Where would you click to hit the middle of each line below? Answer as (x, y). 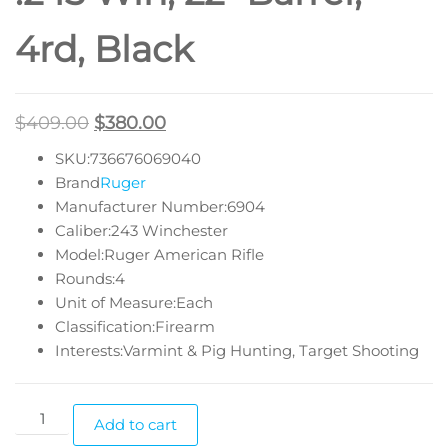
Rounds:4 (90, 278)
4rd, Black (104, 48)
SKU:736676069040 (128, 158)
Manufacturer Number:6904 (160, 206)
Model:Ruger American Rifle (159, 254)
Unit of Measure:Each (134, 302)
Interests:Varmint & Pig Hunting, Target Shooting (237, 350)
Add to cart (136, 424)
